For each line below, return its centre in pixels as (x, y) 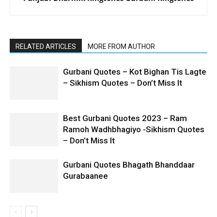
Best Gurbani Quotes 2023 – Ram (125, 118)
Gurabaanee (85, 176)
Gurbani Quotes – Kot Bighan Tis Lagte (135, 72)
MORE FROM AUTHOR (121, 47)
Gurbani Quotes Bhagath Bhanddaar (129, 165)
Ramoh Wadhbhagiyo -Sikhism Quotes (134, 130)
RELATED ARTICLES (46, 47)
